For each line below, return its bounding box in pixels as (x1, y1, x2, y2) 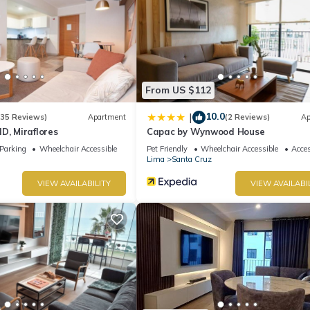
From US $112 (145, 84, 211, 97)
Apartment (88, 112, 126, 122)
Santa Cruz (172, 154, 212, 164)
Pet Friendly (147, 143, 188, 154)
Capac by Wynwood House (147, 125, 265, 137)
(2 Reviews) (225, 112, 270, 122)
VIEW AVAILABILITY (37, 178, 111, 188)
